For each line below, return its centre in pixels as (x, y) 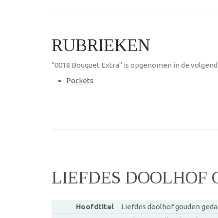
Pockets (80, 81)
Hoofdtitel (95, 207)
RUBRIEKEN (101, 45)
